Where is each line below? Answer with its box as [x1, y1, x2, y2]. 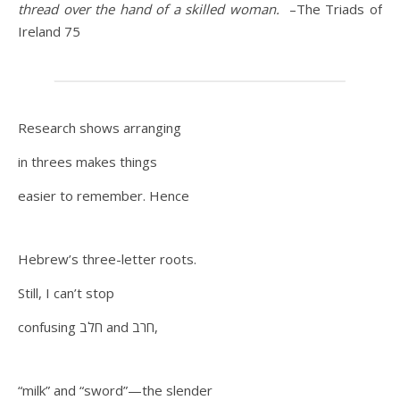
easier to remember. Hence [18, 187, 189, 204]
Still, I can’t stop [18, 284, 118, 302]
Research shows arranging [18, 119, 185, 137]
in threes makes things [18, 153, 161, 171]
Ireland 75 [18, 22, 80, 40]
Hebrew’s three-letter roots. [18, 250, 200, 268]
